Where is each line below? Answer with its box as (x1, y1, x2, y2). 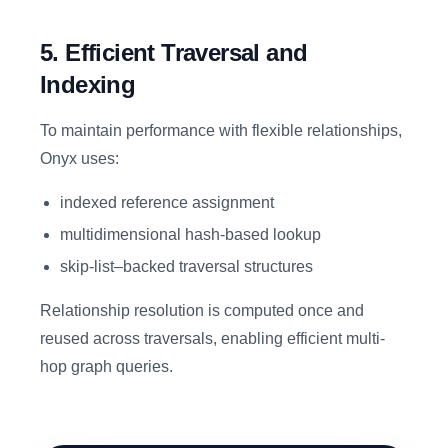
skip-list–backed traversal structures (60, 258, 313, 275)
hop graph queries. (40, 358, 173, 375)
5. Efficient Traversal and (40, 39, 308, 66)
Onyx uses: (40, 150, 119, 167)
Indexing (40, 71, 136, 98)
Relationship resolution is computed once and (40, 302, 364, 319)
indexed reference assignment (60, 194, 274, 211)
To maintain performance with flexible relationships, (40, 122, 402, 139)
